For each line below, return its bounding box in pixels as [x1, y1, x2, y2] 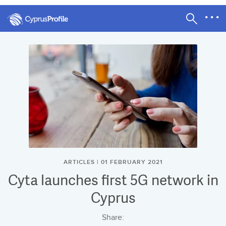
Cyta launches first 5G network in [8, 169, 218, 190]
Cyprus [90, 187, 136, 207]
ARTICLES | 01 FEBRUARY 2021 [63, 158, 163, 166]
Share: [102, 212, 124, 222]
